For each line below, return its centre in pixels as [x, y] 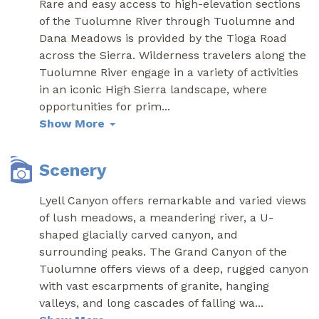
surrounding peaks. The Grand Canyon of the [163, 251]
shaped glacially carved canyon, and [138, 234]
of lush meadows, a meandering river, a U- [156, 217]
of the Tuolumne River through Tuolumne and [167, 21]
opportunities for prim [100, 106]
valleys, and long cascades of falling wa [147, 303]
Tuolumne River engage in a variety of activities [169, 72]
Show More [74, 123]
